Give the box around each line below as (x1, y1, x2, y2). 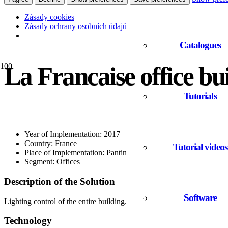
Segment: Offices (24, 157, 80, 166)
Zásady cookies (24, 12, 74, 21)
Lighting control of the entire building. (4, 196, 127, 206)
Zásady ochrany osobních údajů (24, 21, 127, 31)
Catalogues (179, 39, 221, 50)
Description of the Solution (4, 176, 115, 187)
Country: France (24, 139, 77, 148)
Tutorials (184, 90, 217, 101)
